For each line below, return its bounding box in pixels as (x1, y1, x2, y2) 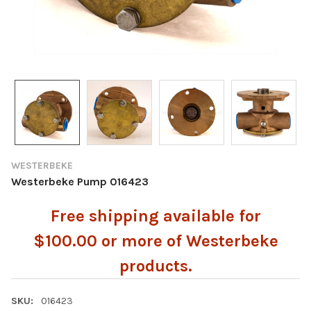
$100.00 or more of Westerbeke (33, 230, 278, 251)
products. (119, 255, 192, 276)
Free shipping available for (50, 205, 261, 226)
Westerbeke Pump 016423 (11, 174, 149, 188)
